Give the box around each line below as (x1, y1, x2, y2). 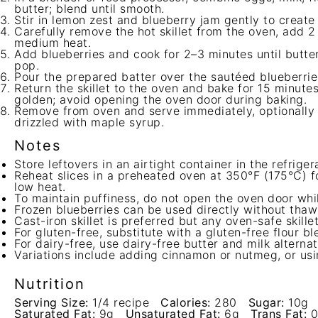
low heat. (14, 180, 66, 194)
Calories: (160, 295, 211, 309)
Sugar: (248, 295, 285, 309)
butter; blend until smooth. (14, 1, 165, 16)
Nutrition (14, 275, 85, 292)
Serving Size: (14, 295, 89, 309)
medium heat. (14, 35, 91, 50)
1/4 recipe (92, 295, 149, 309)
